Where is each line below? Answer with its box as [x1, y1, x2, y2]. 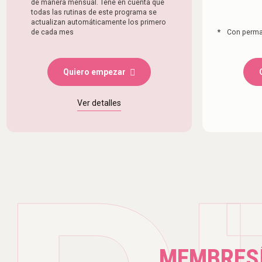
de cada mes [30, 28, 74, 37]
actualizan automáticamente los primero [30, 18, 166, 27]
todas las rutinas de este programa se [30, 8, 157, 17]
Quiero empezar [63, 67, 126, 77]
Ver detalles [77, 98, 121, 108]
